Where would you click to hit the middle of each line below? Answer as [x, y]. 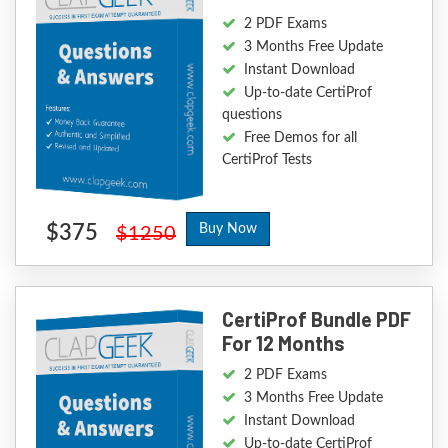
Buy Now [228, 229]
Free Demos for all [300, 138]
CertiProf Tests [266, 160]
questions [251, 115]
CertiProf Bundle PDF [316, 319]
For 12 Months [283, 343]
